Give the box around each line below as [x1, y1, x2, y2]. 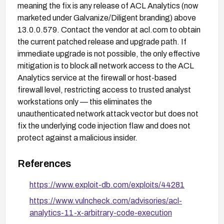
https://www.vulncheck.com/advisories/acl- [29, 196, 182, 205]
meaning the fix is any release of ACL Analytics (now [17, 1, 198, 10]
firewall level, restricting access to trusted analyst [17, 85, 191, 94]
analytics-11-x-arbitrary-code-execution [29, 208, 172, 217]
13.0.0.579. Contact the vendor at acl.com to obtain [17, 25, 200, 34]
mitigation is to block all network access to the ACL [17, 61, 194, 70]
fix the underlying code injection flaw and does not [17, 121, 190, 130]
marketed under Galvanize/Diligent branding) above [17, 13, 196, 22]
